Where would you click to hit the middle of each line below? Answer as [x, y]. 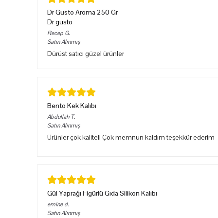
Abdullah [58, 117]
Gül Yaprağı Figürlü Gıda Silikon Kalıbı [102, 193]
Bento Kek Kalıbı [72, 106]
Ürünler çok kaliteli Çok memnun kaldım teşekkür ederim [131, 137]
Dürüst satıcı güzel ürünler [86, 54]
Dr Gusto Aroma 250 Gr [82, 12]
